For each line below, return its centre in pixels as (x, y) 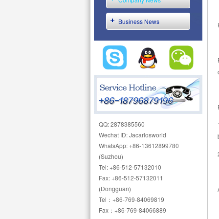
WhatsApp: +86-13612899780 (139, 145)
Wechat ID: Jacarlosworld (132, 135)
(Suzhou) (111, 156)
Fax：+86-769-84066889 (132, 210)
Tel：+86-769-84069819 (131, 199)
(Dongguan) (115, 188)
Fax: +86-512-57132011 (131, 178)
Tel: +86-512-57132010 (130, 167)
